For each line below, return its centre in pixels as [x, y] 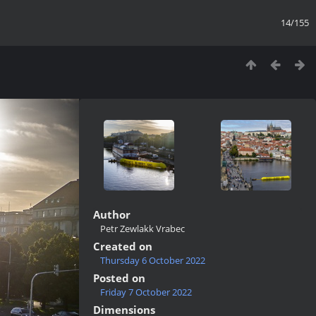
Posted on [119, 278]
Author [112, 214]
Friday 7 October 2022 [146, 292]
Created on [123, 246]
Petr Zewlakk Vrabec [142, 229]
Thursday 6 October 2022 [153, 260]
